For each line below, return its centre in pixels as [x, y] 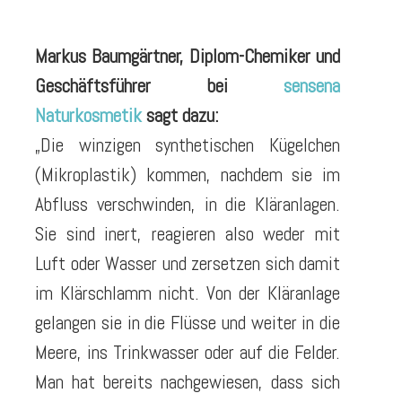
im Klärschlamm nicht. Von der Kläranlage [188, 293]
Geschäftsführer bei [159, 86]
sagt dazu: [180, 116]
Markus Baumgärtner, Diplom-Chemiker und [188, 57]
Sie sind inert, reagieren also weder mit [188, 234]
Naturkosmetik [88, 116]
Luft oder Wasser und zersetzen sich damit [188, 264]
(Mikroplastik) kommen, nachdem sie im [188, 175]
